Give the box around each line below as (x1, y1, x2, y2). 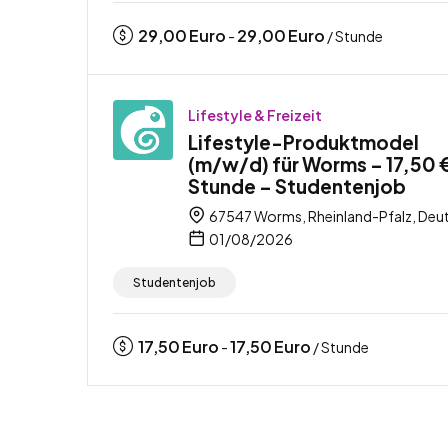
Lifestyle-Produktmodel (188, 129, 419, 154)
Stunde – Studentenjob (188, 173, 406, 198)
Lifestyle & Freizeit (188, 105, 322, 124)
